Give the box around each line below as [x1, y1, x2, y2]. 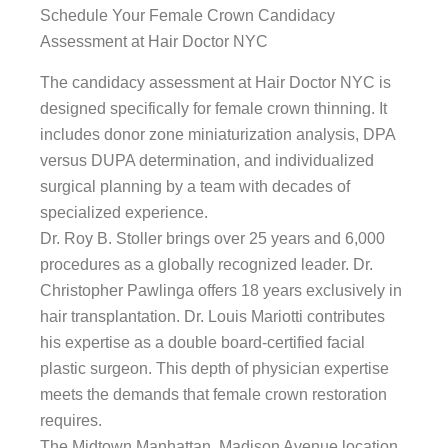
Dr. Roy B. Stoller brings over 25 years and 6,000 [40, 230, 385, 248]
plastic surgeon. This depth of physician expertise [40, 360, 389, 378]
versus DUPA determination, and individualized [40, 152, 374, 170]
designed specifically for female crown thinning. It [40, 100, 387, 118]
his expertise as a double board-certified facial [40, 334, 365, 352]
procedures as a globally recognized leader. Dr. [40, 256, 373, 274]
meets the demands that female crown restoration [40, 386, 387, 404]
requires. [40, 412, 102, 430]
